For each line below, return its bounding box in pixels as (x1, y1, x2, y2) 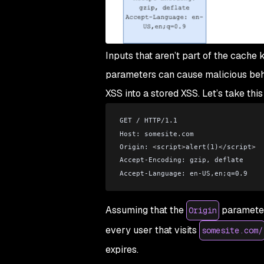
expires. (105, 243, 138, 256)
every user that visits (105, 224, 199, 237)
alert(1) (185, 143, 219, 151)
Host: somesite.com (119, 129, 194, 138)
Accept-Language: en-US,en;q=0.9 (119, 169, 247, 177)
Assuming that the (105, 204, 186, 217)
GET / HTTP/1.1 (119, 116, 177, 125)
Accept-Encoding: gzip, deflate (119, 156, 243, 164)
